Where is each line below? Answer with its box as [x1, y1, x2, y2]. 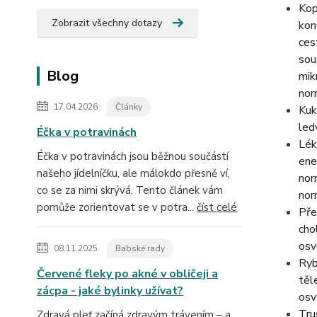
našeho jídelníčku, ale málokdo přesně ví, [37, 166, 230, 180]
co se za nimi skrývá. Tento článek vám [37, 183, 223, 197]
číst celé [197, 200, 237, 214]
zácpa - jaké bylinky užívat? [37, 282, 183, 299]
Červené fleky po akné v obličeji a [37, 265, 218, 282]
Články [115, 100, 142, 113]
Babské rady [115, 242, 165, 254]
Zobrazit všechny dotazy [52, 16, 162, 30]
